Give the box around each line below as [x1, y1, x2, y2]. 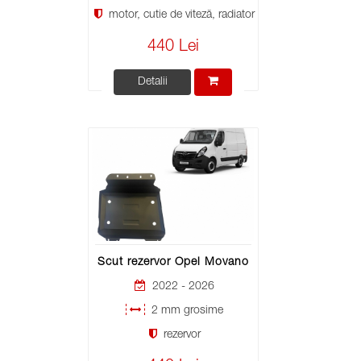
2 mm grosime [148, 305, 223, 317]
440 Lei [147, 39, 199, 56]
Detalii [137, 76, 168, 88]
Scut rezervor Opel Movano [97, 257, 249, 269]
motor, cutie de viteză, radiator [106, 9, 255, 21]
